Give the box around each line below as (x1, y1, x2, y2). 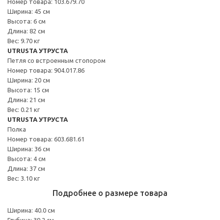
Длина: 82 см (7, 27, 45, 34)
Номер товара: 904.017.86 (7, 66, 84, 74)
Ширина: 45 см (7, 7, 50, 15)
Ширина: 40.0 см (7, 206, 55, 214)
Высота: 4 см (7, 155, 46, 162)
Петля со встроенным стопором (7, 56, 106, 64)
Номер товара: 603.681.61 (7, 135, 84, 142)
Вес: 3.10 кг (7, 174, 40, 182)
